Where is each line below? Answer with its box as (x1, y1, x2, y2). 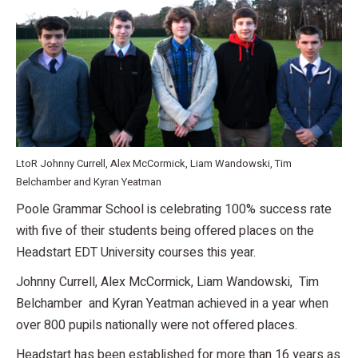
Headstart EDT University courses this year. (16, 242, 256, 262)
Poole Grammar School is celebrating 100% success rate (16, 199, 332, 219)
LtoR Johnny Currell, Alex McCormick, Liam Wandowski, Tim (16, 155, 292, 171)
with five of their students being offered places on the (16, 221, 314, 241)
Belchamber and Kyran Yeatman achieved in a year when (16, 293, 328, 313)
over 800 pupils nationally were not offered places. (16, 315, 297, 335)
